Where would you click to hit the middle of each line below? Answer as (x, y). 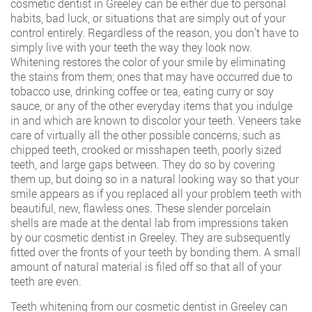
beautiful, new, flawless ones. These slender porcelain (141, 208)
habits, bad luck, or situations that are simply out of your (148, 17)
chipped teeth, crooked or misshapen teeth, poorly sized (146, 149)
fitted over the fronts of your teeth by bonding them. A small (156, 251)
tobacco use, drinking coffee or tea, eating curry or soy (142, 91)
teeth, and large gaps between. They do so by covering (143, 164)
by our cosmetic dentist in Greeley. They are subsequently (150, 237)
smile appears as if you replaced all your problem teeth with (156, 193)
